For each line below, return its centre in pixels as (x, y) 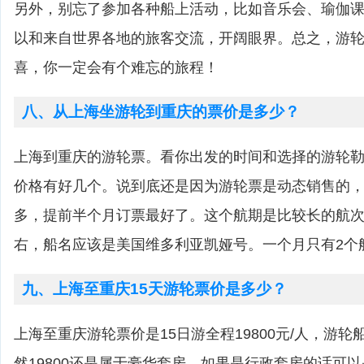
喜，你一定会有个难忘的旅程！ (116, 67)
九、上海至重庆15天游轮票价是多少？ (154, 289)
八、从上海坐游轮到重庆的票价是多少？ (161, 112)
